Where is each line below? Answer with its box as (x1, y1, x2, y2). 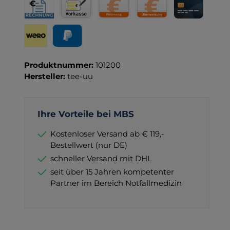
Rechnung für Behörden (23, 18, 117, 29)
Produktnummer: (24, 60, 95, 70)
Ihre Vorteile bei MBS (37, 108, 134, 119)
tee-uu (67, 71, 93, 81)
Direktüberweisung (135, 18, 209, 29)
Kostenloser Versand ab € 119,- (50, 128, 164, 139)
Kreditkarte (172, 18, 217, 29)
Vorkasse (59, 18, 93, 29)
